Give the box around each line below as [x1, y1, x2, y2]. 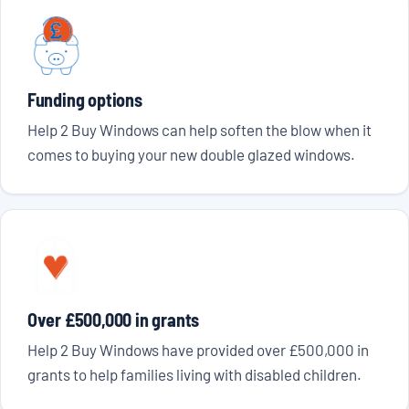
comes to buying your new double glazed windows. [26, 145, 355, 164]
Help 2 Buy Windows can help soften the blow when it [26, 121, 372, 140]
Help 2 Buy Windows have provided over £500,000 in [26, 341, 369, 360]
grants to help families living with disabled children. [26, 365, 362, 384]
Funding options [26, 89, 142, 111]
